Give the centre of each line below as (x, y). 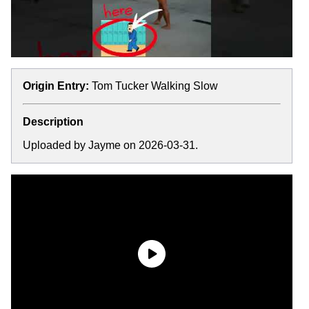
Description (53, 121)
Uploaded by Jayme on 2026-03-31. (110, 145)
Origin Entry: (56, 86)
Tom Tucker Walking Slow (155, 86)
